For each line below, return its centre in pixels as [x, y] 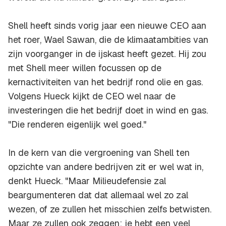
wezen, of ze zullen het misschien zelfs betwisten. [110, 209]
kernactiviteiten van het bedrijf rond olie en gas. [105, 82]
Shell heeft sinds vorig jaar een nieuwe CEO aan [107, 26]
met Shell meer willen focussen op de [85, 68]
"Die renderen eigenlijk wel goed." [77, 125]
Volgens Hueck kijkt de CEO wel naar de [92, 96]
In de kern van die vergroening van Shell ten [99, 153]
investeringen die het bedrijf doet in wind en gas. [108, 110]
